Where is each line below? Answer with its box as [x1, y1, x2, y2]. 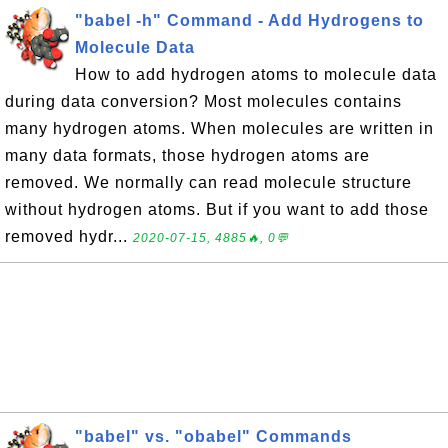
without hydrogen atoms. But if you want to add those [5, 201, 429, 218]
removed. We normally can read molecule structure [5, 174, 412, 191]
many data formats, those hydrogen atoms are [5, 147, 370, 164]
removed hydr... [5, 228, 133, 245]
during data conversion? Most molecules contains [5, 93, 402, 110]
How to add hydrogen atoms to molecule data [75, 66, 437, 83]
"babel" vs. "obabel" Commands [75, 428, 352, 445]
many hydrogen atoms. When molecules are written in [5, 120, 434, 137]
